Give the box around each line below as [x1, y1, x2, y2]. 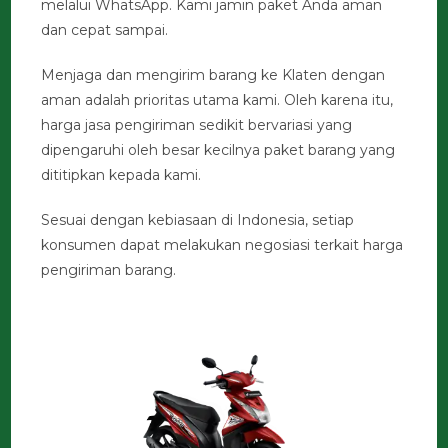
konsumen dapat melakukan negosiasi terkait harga [41, 235, 404, 254]
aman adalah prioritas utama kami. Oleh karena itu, [41, 90, 394, 109]
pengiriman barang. [41, 260, 177, 279]
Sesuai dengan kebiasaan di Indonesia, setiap [41, 210, 355, 229]
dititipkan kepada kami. [41, 165, 202, 184]
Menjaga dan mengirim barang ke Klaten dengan [41, 65, 386, 84]
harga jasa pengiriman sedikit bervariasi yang [41, 115, 353, 134]
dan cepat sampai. [41, 20, 169, 39]
